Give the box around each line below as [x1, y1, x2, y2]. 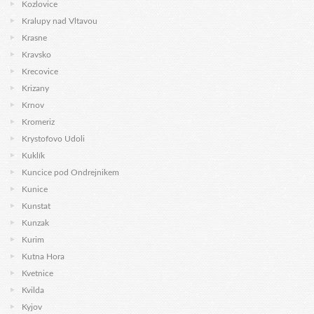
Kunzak [22, 219, 49, 227]
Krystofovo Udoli [22, 135, 85, 143]
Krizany [22, 84, 49, 93]
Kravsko [22, 50, 51, 59]
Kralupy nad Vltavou [22, 17, 97, 25]
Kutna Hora [22, 252, 64, 261]
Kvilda [22, 286, 44, 294]
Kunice [22, 185, 48, 193]
